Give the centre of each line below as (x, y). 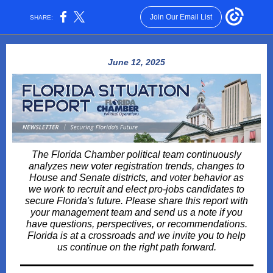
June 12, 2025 (136, 62)
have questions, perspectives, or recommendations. (136, 224)
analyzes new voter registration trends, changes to (136, 166)
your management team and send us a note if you (136, 212)
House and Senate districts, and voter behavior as (136, 178)
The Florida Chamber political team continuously (136, 154)
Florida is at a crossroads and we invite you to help (136, 236)
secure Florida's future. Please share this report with (136, 201)
